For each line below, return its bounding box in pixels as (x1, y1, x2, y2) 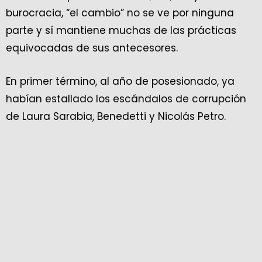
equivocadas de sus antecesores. (6, 41, 178, 55)
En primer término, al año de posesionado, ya (6, 74, 235, 88)
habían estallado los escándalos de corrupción (6, 92, 246, 106)
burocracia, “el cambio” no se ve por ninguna (6, 6, 234, 20)
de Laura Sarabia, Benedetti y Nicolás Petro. (6, 109, 226, 123)
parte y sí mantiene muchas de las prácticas (6, 23, 236, 37)
